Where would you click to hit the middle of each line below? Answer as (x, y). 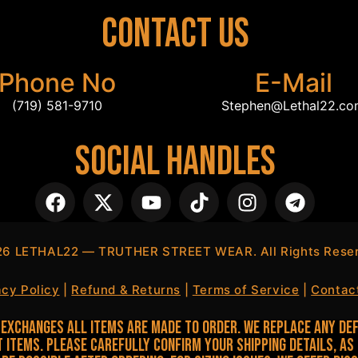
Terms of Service (246, 290)
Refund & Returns (126, 290)
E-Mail (293, 82)
